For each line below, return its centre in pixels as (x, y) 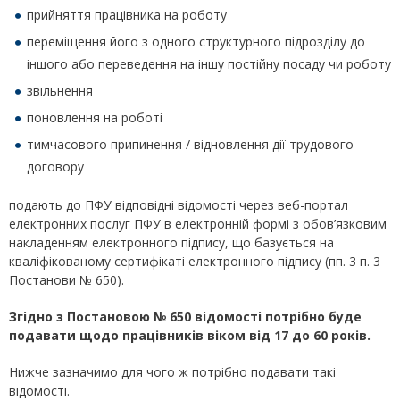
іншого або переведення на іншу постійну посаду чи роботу (209, 64)
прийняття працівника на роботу (127, 15)
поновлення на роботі (95, 118)
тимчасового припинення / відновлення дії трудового (190, 145)
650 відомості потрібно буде (266, 317)
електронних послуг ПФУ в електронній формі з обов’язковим (198, 224)
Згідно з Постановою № (87, 317)
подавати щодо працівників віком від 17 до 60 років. (190, 336)
